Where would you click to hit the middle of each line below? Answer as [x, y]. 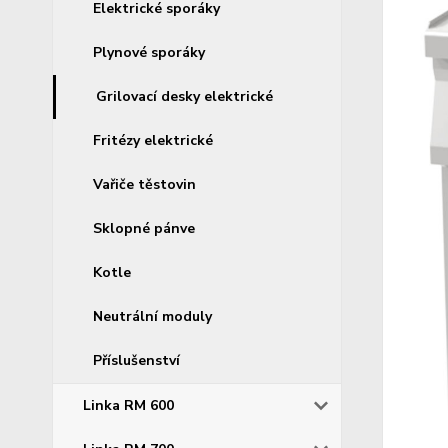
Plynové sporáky [149, 52]
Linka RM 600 [128, 405]
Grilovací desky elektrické [184, 96]
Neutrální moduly [152, 316]
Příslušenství [136, 360]
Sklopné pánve [144, 228]
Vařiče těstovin [144, 184]
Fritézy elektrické [153, 140]
